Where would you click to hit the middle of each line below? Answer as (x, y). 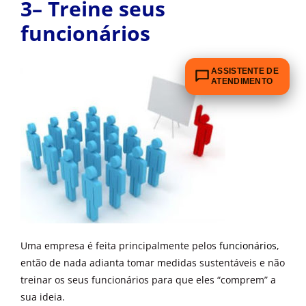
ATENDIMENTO (242, 81)
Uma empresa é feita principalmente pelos (120, 246)
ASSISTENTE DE (245, 71)
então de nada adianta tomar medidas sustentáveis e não (153, 263)
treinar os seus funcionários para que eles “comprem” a (148, 280)
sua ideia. (43, 297)
